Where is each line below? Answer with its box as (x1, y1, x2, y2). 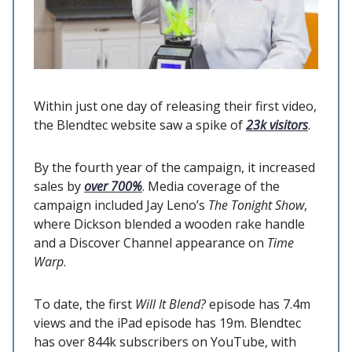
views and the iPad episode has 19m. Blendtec (34, 313, 301, 332)
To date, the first (34, 295, 135, 313)
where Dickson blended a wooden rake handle (34, 214, 305, 233)
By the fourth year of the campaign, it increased (34, 158, 315, 176)
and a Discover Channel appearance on (34, 233, 267, 251)
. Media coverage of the (142, 177, 280, 195)
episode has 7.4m (209, 295, 310, 313)
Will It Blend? (135, 295, 209, 313)
